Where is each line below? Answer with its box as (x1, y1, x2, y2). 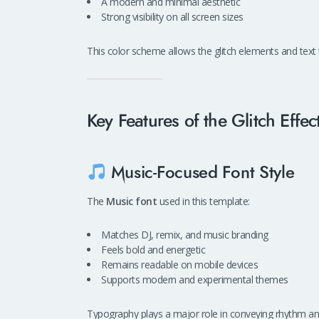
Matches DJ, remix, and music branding (101, 228, 268, 242)
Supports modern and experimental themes (101, 273, 288, 287)
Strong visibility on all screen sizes (101, 9, 244, 23)
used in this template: (157, 194, 250, 208)
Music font (106, 194, 157, 208)
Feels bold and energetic (101, 243, 205, 257)
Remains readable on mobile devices (101, 258, 258, 272)
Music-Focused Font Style (105, 161, 295, 185)
